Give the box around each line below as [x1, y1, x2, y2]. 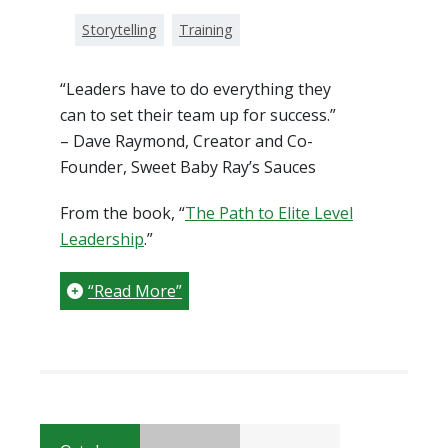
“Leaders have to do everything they [60, 78, 331, 101]
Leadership [60, 228, 144, 251]
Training [179, 20, 233, 40]
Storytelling [82, 20, 157, 40]
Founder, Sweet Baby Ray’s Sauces [60, 156, 316, 179]
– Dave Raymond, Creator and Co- [60, 130, 313, 153]
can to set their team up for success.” [60, 104, 336, 127]
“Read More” [88, 280, 182, 303]
